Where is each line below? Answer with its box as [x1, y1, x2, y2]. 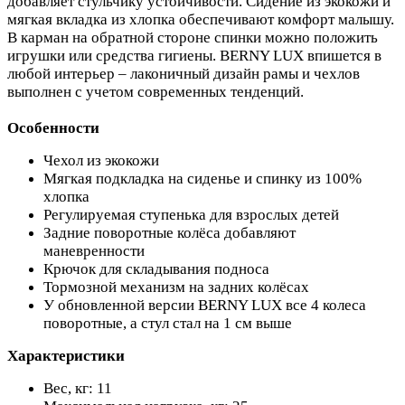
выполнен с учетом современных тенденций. [7, 82, 304, 100]
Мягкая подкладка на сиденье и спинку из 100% [43, 169, 362, 187]
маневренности [43, 241, 145, 259]
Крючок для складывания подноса [43, 259, 269, 278]
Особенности [7, 118, 99, 137]
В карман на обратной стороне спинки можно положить [7, 28, 378, 46]
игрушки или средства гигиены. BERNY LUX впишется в [7, 46, 381, 64]
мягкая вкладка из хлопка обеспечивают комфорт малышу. [7, 10, 394, 28]
